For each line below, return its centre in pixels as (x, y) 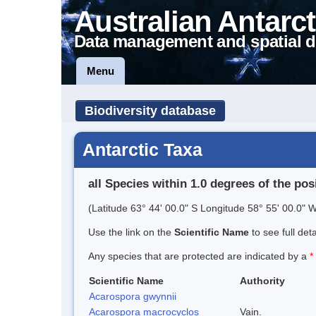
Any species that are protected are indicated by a (199, 256)
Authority (262, 280)
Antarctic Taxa (142, 150)
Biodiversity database (150, 111)
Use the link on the (131, 232)
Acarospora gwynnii (133, 296)
